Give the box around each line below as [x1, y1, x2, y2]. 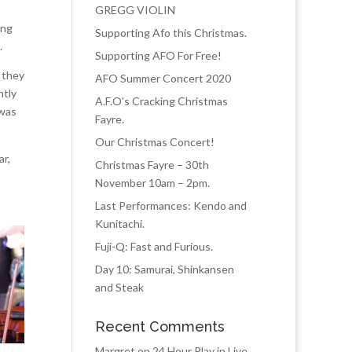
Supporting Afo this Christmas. [95, 26, 247, 39]
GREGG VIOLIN [95, 3, 175, 16]
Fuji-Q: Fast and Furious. [95, 240, 213, 253]
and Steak [95, 280, 144, 294]
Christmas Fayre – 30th [95, 158, 209, 171]
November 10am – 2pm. [95, 176, 210, 189]
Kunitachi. [95, 217, 145, 230]
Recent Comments [95, 318, 225, 335]
